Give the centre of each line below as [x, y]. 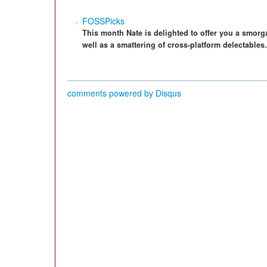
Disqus [168, 93]
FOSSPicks [103, 21]
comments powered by [111, 93]
